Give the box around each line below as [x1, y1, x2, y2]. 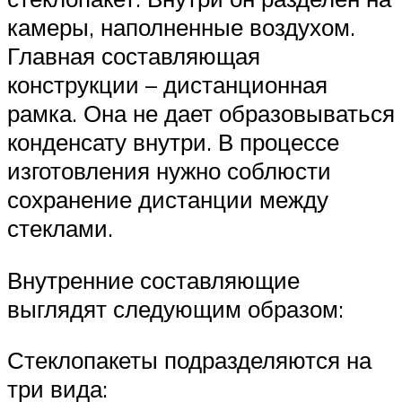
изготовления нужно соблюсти [7, 155, 331, 185]
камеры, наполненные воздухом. [7, 12, 355, 41]
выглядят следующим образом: [7, 293, 344, 323]
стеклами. [7, 213, 113, 242]
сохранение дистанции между [7, 184, 328, 214]
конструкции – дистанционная [7, 69, 328, 99]
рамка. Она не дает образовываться [7, 98, 395, 127]
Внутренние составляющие [7, 265, 300, 294]
